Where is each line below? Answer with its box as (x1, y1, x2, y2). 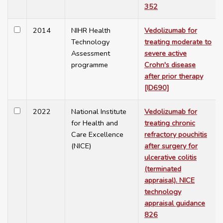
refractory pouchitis (144, 129, 207, 140)
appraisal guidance (144, 198, 205, 209)
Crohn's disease (144, 60, 196, 70)
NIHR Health (71, 25, 111, 36)
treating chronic (144, 118, 195, 128)
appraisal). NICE (144, 175, 195, 186)
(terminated (144, 164, 181, 174)
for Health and (71, 118, 118, 128)
